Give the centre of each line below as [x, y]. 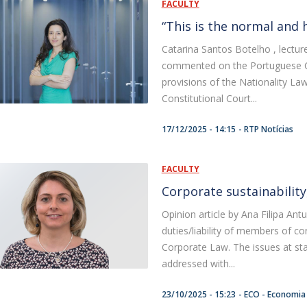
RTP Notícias [268, 129]
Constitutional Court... [209, 98]
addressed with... [198, 263]
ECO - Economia [274, 294]
